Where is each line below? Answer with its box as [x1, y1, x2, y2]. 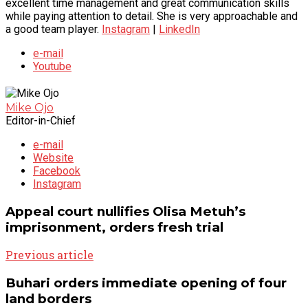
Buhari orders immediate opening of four [5, 274, 287, 291]
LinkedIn [159, 22, 200, 36]
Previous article [5, 247, 93, 263]
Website [33, 151, 74, 164]
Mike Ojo [5, 100, 54, 114]
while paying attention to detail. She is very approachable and [5, 9, 298, 23]
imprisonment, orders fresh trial [5, 219, 223, 235]
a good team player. [5, 22, 102, 36]
